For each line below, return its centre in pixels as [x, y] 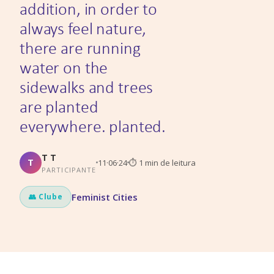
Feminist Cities [105, 197]
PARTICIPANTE [69, 170]
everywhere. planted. [93, 126]
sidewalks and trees [87, 87]
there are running [80, 48]
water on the [64, 68]
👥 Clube [46, 197]
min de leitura [170, 162]
